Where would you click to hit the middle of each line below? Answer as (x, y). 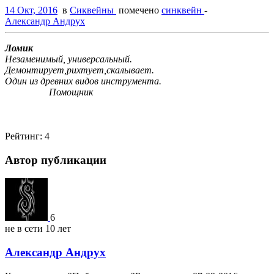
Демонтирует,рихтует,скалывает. (80, 70)
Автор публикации (56, 160)
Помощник (49, 92)
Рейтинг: (25, 136)
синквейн (183, 10)
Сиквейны (93, 10)
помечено (139, 10)
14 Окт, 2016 (31, 10)
